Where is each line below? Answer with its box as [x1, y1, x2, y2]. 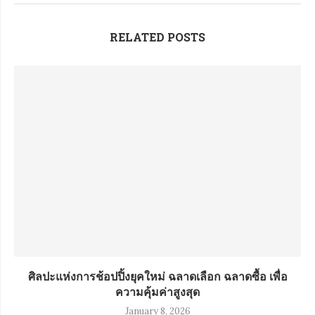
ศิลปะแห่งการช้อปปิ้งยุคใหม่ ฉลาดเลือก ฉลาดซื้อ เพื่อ [27, 269, 288, 283]
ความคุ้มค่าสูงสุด [115, 284, 200, 299]
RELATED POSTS [110, 30, 205, 44]
